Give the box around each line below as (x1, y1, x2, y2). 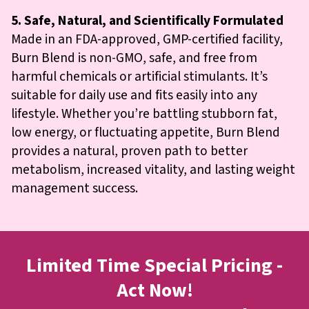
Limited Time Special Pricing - (26, 251, 283, 279)
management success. (11, 178, 138, 198)
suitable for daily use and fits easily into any (11, 85, 257, 105)
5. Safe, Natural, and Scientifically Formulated (11, 10, 283, 30)
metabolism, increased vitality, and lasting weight (11, 159, 295, 179)
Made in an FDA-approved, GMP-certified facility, (11, 29, 283, 49)
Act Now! (116, 276, 193, 304)
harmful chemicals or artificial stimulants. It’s (11, 66, 268, 86)
